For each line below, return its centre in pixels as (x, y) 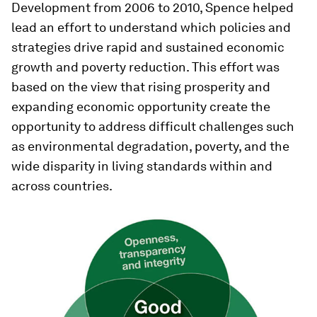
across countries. (62, 186)
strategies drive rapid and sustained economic (148, 47)
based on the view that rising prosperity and (141, 87)
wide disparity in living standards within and (142, 166)
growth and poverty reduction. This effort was (145, 67)
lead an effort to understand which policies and (151, 27)
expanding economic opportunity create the (141, 106)
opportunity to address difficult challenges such (153, 126)
